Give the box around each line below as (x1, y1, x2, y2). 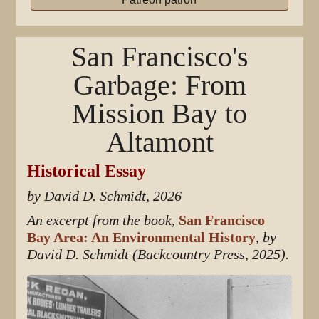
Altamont (105, 125, 214, 159)
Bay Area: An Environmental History (27, 229, 256, 246)
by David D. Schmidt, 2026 (27, 187, 182, 204)
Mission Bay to (72, 97, 247, 130)
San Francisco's (70, 40, 249, 73)
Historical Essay (27, 161, 147, 180)
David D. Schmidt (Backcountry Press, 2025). (27, 246, 290, 263)
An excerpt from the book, (27, 211, 179, 229)
